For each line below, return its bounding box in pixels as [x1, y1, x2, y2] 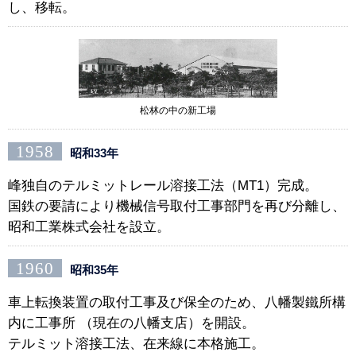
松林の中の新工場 [140, 105, 216, 117]
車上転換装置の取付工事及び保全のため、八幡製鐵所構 [8, 295, 346, 311]
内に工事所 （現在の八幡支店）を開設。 [8, 315, 255, 331]
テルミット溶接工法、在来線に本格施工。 [8, 336, 265, 352]
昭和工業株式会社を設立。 [8, 219, 170, 235]
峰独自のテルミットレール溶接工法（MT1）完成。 [8, 178, 318, 194]
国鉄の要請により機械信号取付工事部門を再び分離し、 [8, 199, 346, 215]
